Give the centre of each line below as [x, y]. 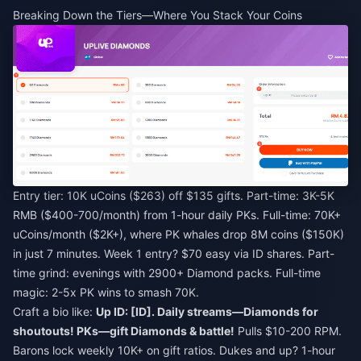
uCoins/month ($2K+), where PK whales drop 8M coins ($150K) [178, 234]
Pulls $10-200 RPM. [288, 331]
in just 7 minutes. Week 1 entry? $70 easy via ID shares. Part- [174, 253]
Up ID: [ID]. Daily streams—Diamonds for [207, 311]
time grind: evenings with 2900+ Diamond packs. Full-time [167, 273]
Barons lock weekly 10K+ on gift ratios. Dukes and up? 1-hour [174, 350]
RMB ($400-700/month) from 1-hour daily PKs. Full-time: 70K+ [177, 215]
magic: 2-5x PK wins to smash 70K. [106, 292]
